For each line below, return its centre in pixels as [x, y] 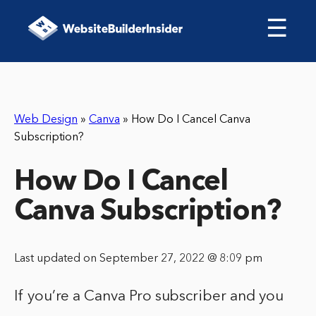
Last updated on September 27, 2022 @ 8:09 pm [138, 259]
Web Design [46, 120]
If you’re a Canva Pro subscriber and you [149, 297]
